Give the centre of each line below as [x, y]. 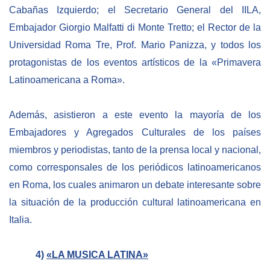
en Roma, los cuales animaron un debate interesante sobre [135, 184]
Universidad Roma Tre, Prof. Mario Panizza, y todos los [135, 45]
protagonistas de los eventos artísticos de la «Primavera [135, 63]
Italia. [20, 219]
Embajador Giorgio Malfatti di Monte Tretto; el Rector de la [135, 28]
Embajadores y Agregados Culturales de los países [135, 132]
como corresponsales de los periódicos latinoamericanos [135, 167]
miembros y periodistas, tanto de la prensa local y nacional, [135, 149]
